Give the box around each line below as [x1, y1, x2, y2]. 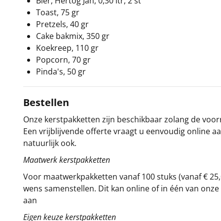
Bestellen [23, 96, 69, 109]
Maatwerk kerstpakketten [23, 154, 110, 165]
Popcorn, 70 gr [36, 54, 91, 65]
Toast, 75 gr [36, 7, 79, 18]
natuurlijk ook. [23, 138, 76, 148]
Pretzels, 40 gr [36, 19, 89, 30]
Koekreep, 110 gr [36, 42, 99, 53]
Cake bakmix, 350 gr [36, 31, 110, 41]
